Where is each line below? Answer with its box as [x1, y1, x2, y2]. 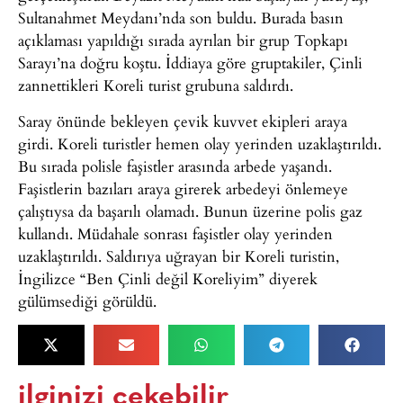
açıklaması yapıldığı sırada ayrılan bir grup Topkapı [18, 29, 348, 52]
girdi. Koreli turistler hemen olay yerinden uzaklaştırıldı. [18, 131, 381, 155]
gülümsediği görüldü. [18, 289, 157, 312]
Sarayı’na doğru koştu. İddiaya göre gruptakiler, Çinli [18, 51, 363, 75]
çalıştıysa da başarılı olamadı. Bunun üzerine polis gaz [18, 199, 363, 222]
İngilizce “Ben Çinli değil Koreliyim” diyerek [18, 266, 318, 290]
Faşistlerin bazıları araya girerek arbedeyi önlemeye [18, 176, 348, 200]
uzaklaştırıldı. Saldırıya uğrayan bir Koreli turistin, [18, 244, 339, 267]
